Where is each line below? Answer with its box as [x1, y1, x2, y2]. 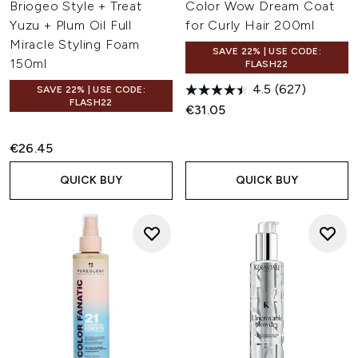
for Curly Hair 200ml [185, 18, 316, 33]
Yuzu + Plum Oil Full [10, 18, 133, 33]
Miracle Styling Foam [10, 37, 141, 52]
